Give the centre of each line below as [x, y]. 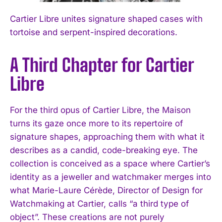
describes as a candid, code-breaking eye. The [104, 150]
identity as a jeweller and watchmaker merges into [111, 177]
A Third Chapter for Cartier [102, 65]
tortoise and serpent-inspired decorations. [94, 32]
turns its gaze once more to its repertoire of [96, 123]
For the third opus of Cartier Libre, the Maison [100, 110]
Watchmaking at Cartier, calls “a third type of [99, 203]
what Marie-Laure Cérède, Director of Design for [106, 190]
